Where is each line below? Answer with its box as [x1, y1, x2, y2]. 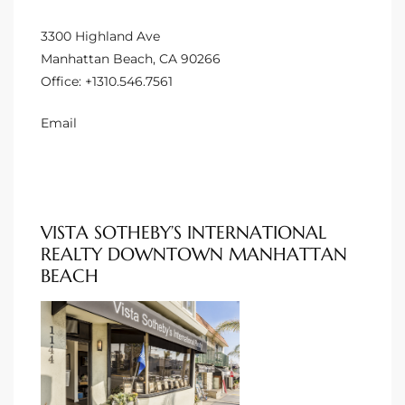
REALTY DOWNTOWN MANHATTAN [41, 242, 347, 266]
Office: [41, 72, 85, 89]
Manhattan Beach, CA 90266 [41, 50, 221, 67]
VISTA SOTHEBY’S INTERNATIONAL [41, 221, 326, 244]
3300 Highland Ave [41, 27, 160, 44]
